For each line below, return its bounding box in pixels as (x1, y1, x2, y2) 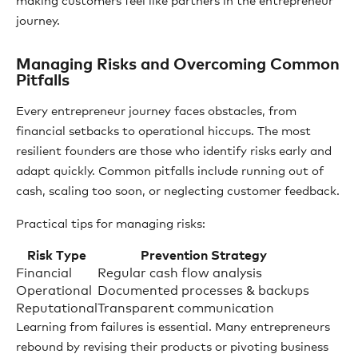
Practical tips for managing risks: (16, 218, 205, 230)
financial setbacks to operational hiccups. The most (16, 125, 311, 137)
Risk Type (27, 249, 86, 262)
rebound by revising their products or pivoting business (16, 341, 328, 353)
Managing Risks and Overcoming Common (16, 57, 340, 73)
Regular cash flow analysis (97, 267, 262, 280)
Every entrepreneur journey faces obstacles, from (16, 105, 296, 117)
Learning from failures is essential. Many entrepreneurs (16, 321, 330, 333)
